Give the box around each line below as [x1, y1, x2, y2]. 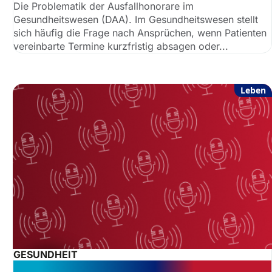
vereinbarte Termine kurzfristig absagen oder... [13, 40, 229, 52]
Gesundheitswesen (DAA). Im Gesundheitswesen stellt [13, 13, 259, 25]
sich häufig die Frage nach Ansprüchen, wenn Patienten [13, 27, 267, 39]
